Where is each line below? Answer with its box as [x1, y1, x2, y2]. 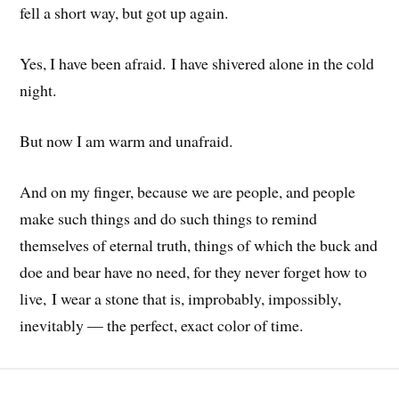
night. [20, 79, 57, 102]
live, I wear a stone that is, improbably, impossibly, [20, 287, 342, 309]
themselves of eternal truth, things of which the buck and [20, 233, 379, 256]
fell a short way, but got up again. [20, 2, 229, 24]
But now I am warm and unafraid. [20, 129, 233, 151]
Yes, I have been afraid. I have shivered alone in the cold [20, 53, 375, 75]
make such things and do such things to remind [20, 207, 318, 229]
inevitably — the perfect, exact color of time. [20, 313, 304, 336]
